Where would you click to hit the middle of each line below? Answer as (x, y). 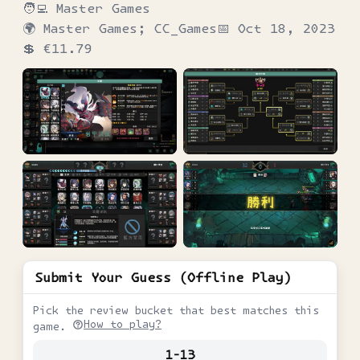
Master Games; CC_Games (130, 28)
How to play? (123, 325)
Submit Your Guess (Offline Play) (163, 278)
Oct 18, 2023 (286, 28)
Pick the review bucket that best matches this (176, 311)
